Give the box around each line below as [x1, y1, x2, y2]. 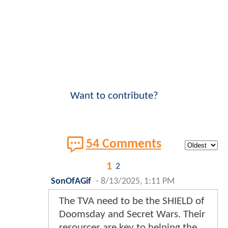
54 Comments [85, 138, 161, 151]
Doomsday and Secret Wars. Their [59, 209, 205, 220]
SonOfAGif [51, 177, 91, 186]
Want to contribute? [70, 90, 158, 101]
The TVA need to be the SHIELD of [59, 195, 204, 207]
